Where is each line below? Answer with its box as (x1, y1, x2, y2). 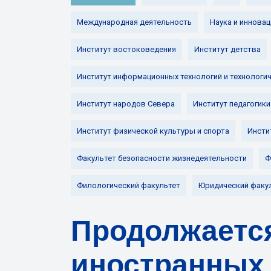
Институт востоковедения (77, 45, 176, 54)
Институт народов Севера (77, 99, 175, 108)
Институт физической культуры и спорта (77, 126, 229, 135)
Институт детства (194, 45, 261, 54)
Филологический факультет (77, 181, 180, 190)
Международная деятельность (77, 18, 192, 27)
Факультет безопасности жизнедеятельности (77, 154, 247, 163)
